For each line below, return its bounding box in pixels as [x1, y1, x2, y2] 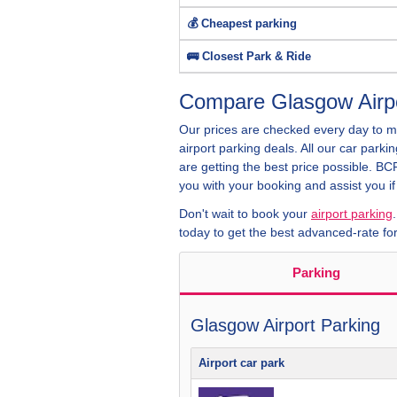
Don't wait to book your [179, 206, 311, 221]
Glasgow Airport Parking [191, 315, 380, 335]
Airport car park [198, 356, 284, 370]
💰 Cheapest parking [187, 17, 297, 30]
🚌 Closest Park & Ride [187, 50, 311, 63]
